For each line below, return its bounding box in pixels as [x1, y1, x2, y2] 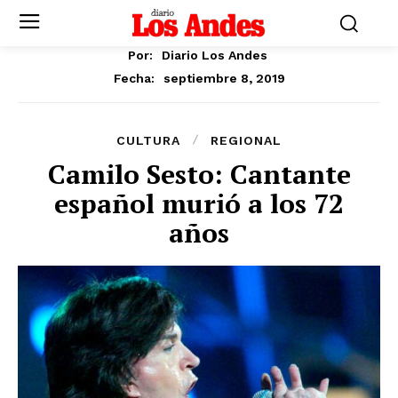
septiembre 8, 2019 [163, 70, 285, 85]
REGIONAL [211, 132, 282, 147]
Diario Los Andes [162, 47, 267, 62]
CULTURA [116, 132, 180, 147]
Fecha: [113, 70, 155, 85]
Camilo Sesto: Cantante [47, 155, 351, 192]
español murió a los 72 [54, 185, 344, 221]
